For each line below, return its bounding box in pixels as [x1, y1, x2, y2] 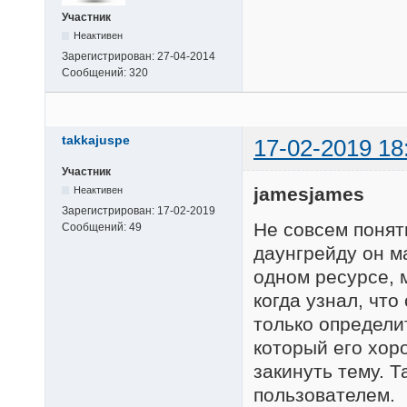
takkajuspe [62, 133, 130, 148]
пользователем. [253, 383, 395, 405]
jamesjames [253, 183, 364, 204]
